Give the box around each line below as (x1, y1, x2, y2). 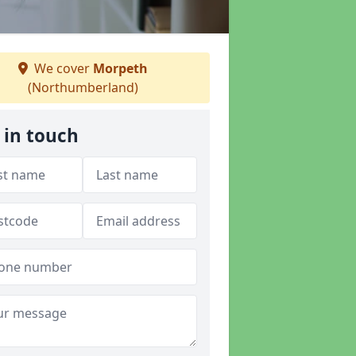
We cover (30, 60, 93, 77)
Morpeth (92, 60, 148, 77)
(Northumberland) (27, 79, 138, 96)
